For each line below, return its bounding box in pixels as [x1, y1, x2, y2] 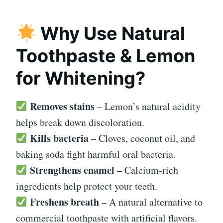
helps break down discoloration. [16, 115, 144, 129]
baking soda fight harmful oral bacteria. [16, 147, 176, 161]
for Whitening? [16, 67, 145, 90]
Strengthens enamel [29, 163, 114, 178]
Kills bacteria [29, 131, 89, 146]
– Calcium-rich [114, 163, 178, 177]
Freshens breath [29, 195, 99, 210]
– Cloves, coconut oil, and [88, 131, 195, 145]
